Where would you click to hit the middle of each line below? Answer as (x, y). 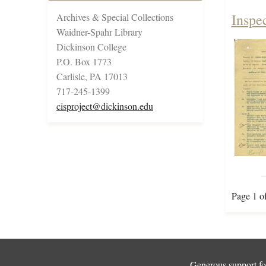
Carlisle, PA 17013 (92, 77)
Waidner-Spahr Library (99, 32)
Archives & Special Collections (115, 17)
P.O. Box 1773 (84, 62)
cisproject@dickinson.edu (105, 106)
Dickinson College (91, 47)
